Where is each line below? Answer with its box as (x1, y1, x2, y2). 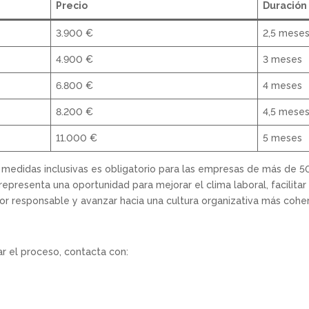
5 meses (263, 132, 302, 144)
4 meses (263, 80, 302, 92)
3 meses (263, 54, 302, 66)
